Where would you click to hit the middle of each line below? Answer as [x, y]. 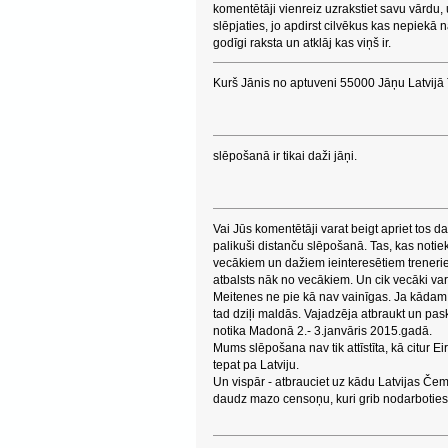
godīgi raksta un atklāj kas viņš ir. [302, 43]
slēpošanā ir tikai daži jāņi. [285, 156]
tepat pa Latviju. [256, 365]
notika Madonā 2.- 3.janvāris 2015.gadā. [322, 331]
